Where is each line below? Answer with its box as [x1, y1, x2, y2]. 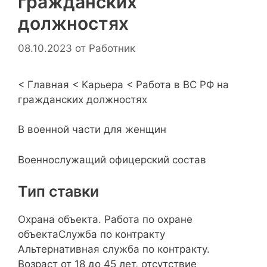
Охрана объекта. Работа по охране [18, 213, 193, 226]
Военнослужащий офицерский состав [18, 153, 206, 166]
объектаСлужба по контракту [18, 228, 165, 241]
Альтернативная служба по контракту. [18, 243, 210, 256]
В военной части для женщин [18, 123, 166, 136]
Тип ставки [18, 182, 99, 201]
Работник [89, 42, 135, 54]
